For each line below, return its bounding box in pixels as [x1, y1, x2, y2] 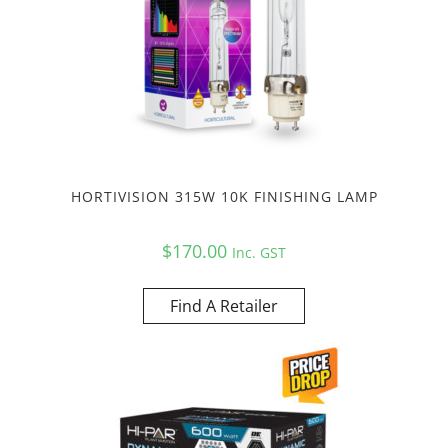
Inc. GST [232, 242, 286, 262]
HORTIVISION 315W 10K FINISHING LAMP [70, 186, 378, 206]
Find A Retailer [170, 294, 278, 317]
